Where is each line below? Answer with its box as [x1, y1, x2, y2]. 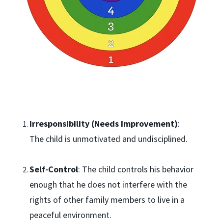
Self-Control [29, 164, 78, 175]
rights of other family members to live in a [29, 194, 185, 205]
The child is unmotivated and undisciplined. [29, 133, 188, 144]
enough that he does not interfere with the [29, 179, 187, 190]
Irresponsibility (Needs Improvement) [29, 118, 178, 129]
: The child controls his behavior [78, 164, 193, 175]
